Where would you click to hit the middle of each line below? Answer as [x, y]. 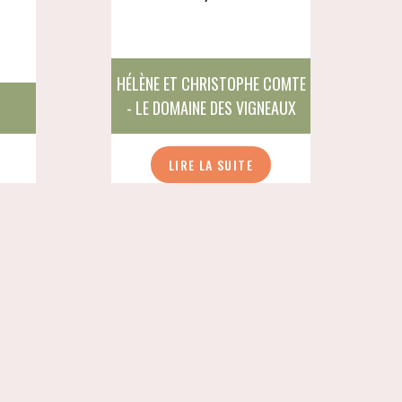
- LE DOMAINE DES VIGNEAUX [211, 107]
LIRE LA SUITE [211, 164]
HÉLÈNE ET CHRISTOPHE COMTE [211, 83]
